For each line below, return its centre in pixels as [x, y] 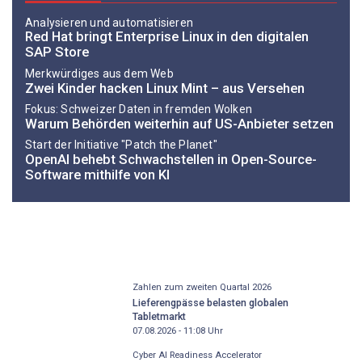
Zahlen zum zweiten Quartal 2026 [202, 288]
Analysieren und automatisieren [109, 22]
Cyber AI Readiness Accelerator [197, 355]
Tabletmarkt [159, 316]
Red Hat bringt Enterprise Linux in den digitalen [167, 37]
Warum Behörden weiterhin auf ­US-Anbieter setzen [179, 123]
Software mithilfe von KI [97, 175]
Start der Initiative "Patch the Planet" [121, 145]
